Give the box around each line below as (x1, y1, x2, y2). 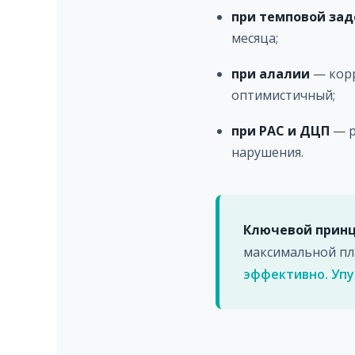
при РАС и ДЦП (231, 122, 330, 139)
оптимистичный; (231, 86, 335, 104)
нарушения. (231, 143, 303, 161)
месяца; (231, 29, 278, 47)
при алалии (231, 65, 310, 82)
